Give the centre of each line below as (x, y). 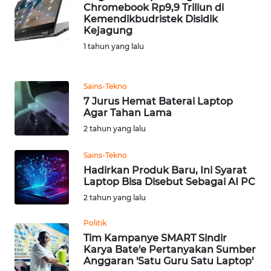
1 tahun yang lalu (114, 46)
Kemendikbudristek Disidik (151, 19)
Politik (95, 223)
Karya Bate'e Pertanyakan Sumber (170, 249)
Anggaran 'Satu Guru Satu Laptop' (168, 261)
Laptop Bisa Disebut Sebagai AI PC (169, 181)
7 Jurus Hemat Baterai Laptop (158, 101)
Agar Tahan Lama (128, 113)
